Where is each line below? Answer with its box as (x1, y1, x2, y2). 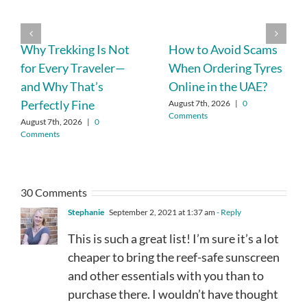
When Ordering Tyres (169, 60, 282, 76)
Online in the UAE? (169, 79, 267, 95)
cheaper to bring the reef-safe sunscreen (68, 249, 280, 265)
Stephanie (68, 206, 104, 217)
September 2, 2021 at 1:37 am (108, 206, 215, 217)
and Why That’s (21, 79, 103, 95)
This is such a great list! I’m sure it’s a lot (68, 230, 279, 246)
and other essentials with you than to (68, 267, 264, 283)
